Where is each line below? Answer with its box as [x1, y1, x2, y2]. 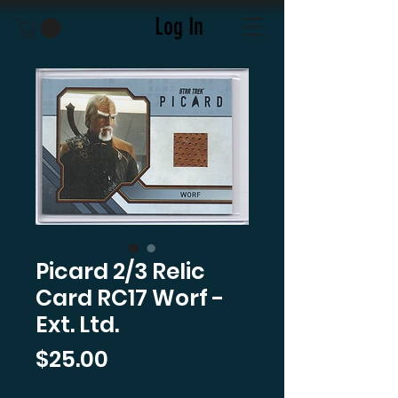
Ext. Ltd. [36, 308, 119, 340]
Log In [154, 12, 203, 41]
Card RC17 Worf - [36, 282, 225, 314]
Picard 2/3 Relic [36, 255, 205, 287]
